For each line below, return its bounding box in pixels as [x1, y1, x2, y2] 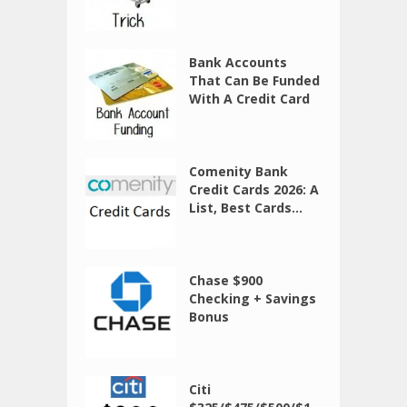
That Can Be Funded [189, 72, 321, 90]
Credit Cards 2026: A [189, 181, 320, 199]
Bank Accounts [189, 54, 288, 72]
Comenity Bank [189, 163, 289, 181]
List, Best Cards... [189, 199, 303, 217]
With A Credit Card [189, 90, 311, 108]
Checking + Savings [189, 290, 317, 308]
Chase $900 [189, 272, 263, 290]
